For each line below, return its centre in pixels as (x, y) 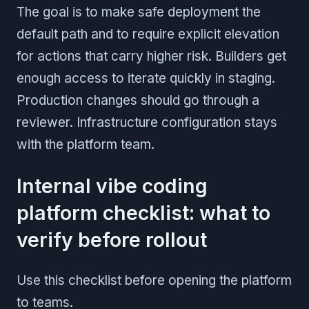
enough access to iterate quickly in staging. (146, 78)
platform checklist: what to (143, 212)
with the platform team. (86, 144)
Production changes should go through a (138, 100)
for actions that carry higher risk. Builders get (151, 56)
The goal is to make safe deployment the (139, 12)
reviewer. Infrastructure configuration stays (147, 122)
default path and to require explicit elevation (148, 34)
